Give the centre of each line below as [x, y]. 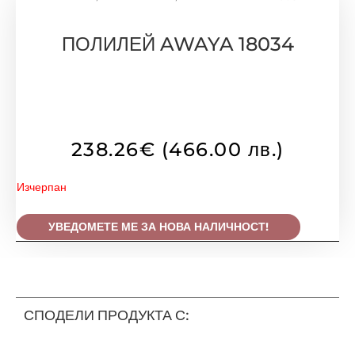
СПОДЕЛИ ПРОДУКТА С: [107, 315]
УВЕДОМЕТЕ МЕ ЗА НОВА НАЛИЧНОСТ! [158, 227]
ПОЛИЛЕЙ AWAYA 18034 [177, 44]
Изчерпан [42, 187]
